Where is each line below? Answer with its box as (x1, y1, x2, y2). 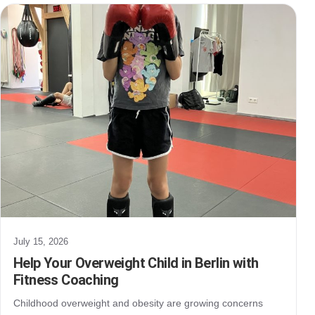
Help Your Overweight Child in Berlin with (13, 254, 259, 271)
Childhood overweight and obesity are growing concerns (13, 297, 263, 309)
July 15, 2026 (13, 236, 68, 247)
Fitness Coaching (13, 271, 119, 288)
